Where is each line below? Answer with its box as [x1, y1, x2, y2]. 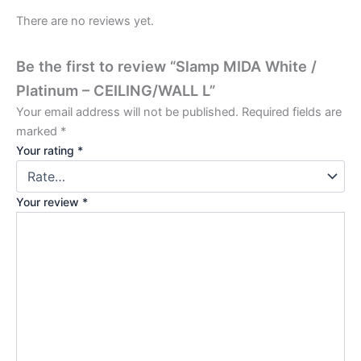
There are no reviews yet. [16, 13, 154, 28]
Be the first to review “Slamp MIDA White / [16, 57, 317, 76]
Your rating [16, 143, 77, 158]
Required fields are [242, 105, 342, 120]
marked [16, 124, 60, 139]
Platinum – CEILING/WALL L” [16, 81, 215, 100]
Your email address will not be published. [16, 105, 239, 120]
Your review [16, 195, 82, 210]
